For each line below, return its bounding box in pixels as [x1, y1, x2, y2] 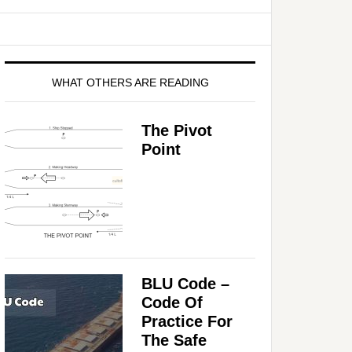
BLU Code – [141, 274, 229, 292]
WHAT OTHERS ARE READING [51, 75, 209, 89]
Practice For [141, 312, 233, 330]
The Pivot [141, 121, 212, 139]
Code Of [141, 293, 203, 311]
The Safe [141, 331, 207, 349]
